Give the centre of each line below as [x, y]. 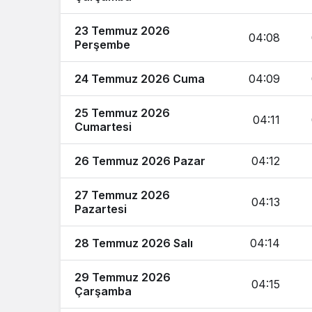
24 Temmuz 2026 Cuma [140, 79]
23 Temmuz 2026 [122, 31]
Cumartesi [103, 127]
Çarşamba [103, 291]
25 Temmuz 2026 [122, 113]
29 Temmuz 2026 [123, 277]
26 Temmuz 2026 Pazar [140, 161]
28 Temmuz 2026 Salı [134, 243]
